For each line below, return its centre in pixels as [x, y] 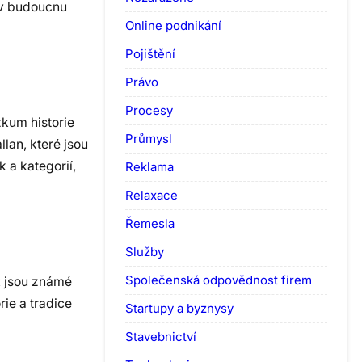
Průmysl [149, 138]
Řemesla [150, 223]
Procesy [149, 110]
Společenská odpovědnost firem [219, 280]
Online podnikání [173, 25]
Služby [145, 251]
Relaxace [152, 195]
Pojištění [150, 53]
